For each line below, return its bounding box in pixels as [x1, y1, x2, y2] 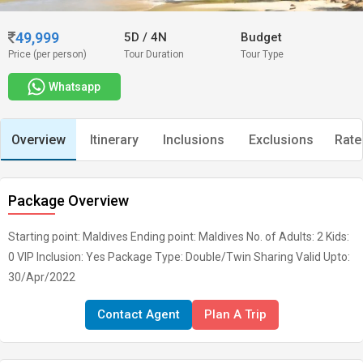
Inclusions [163, 132, 224, 147]
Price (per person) [8, 49, 87, 60]
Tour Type [240, 49, 284, 60]
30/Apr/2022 [8, 271, 75, 284]
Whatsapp [49, 80, 100, 93]
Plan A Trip [203, 307, 267, 322]
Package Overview [8, 192, 129, 209]
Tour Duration [124, 49, 185, 60]
